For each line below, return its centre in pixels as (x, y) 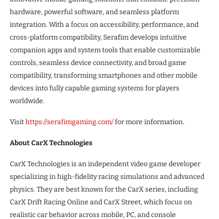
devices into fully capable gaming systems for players (95, 88)
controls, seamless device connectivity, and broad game (98, 63)
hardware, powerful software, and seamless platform (94, 12)
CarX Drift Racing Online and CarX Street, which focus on (101, 202)
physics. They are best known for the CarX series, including (104, 190)
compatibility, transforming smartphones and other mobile (104, 76)
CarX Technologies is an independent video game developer (105, 164)
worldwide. (27, 101)
